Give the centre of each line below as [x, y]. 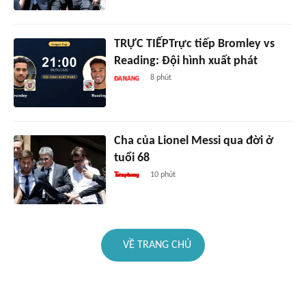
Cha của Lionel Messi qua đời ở [193, 141]
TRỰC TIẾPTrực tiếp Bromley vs [194, 44]
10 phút [163, 175]
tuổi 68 [131, 158]
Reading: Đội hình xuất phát [185, 61]
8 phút [161, 78]
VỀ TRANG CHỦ [157, 246]
